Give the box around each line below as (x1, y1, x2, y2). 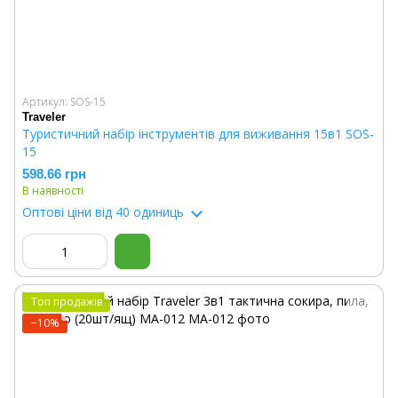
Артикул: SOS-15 (22, 94, 106, 109)
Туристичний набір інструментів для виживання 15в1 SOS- (22, 125, 374, 142)
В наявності (22, 183, 84, 198)
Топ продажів (31, 294, 102, 309)
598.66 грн (22, 166, 86, 181)
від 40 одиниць (92, 203, 184, 220)
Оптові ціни (22, 203, 92, 220)
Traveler (22, 110, 66, 123)
